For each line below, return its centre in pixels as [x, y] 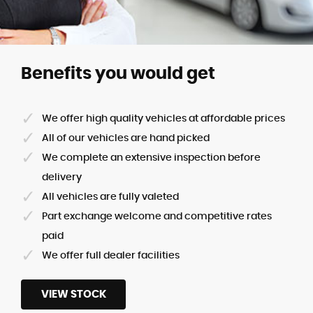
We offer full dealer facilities [111, 255]
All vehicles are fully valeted [110, 197]
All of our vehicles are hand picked [126, 138]
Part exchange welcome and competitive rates [157, 216]
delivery [62, 177]
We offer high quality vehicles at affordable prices [163, 118]
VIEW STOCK [73, 294]
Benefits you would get [118, 74]
